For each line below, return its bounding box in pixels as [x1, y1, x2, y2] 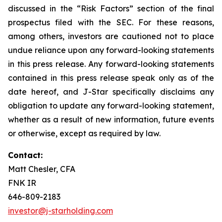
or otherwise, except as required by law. [8, 128, 161, 138]
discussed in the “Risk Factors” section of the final [8, 3, 214, 13]
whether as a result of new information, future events [8, 114, 214, 124]
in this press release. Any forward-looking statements [8, 59, 214, 69]
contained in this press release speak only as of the [8, 73, 214, 83]
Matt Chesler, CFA [8, 164, 75, 174]
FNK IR [8, 178, 36, 188]
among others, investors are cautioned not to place [8, 31, 214, 41]
